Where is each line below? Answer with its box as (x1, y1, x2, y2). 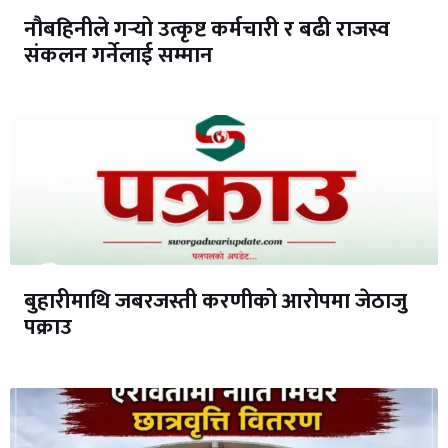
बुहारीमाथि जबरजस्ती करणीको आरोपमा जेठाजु (24, 283, 407, 321)
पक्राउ (24, 309, 72, 347)
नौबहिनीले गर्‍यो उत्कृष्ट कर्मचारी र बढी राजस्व (24, 10, 390, 48)
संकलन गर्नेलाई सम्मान (24, 36, 213, 74)
